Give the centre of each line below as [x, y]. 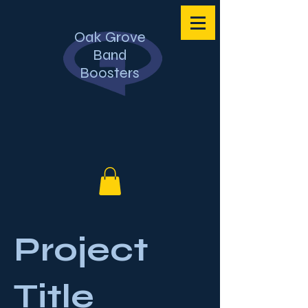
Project [81, 249]
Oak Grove [110, 37]
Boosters [110, 73]
